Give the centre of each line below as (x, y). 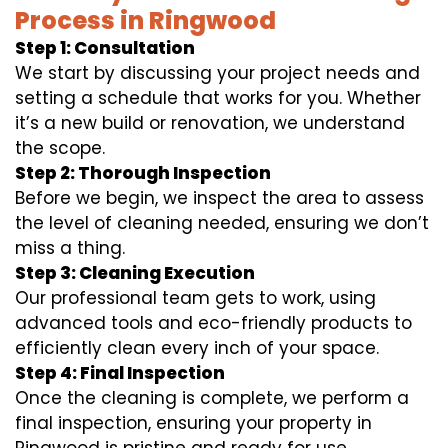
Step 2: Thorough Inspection (143, 173)
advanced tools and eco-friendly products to (213, 323)
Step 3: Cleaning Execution (135, 273)
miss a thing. (70, 248)
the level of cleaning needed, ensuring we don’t (222, 223)
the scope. (60, 148)
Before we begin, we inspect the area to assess (219, 198)
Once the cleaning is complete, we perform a (212, 398)
